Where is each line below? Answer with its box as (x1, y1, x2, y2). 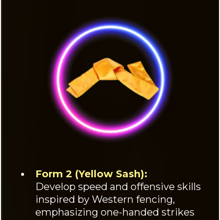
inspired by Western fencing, (35, 193, 175, 205)
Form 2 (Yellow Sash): (35, 167, 147, 180)
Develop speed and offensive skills (35, 180, 201, 192)
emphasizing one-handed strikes (35, 206, 194, 218)
